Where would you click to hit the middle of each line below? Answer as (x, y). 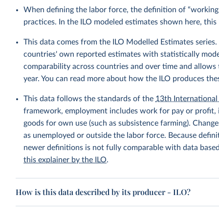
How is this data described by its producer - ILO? (103, 192)
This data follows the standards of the (90, 99)
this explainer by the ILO (65, 160)
